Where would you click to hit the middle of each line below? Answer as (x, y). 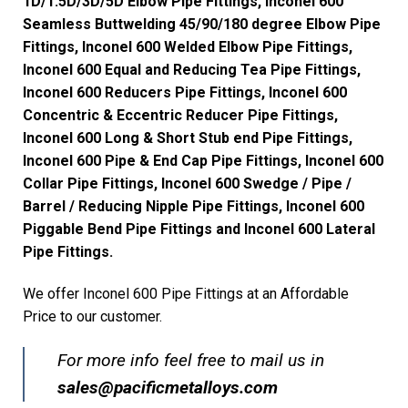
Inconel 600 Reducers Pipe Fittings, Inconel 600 (185, 93)
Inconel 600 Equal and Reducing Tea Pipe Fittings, (192, 70)
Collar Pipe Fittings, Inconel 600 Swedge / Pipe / (187, 184)
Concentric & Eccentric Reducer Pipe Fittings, (180, 116)
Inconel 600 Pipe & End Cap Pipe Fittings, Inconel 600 (203, 161)
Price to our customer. (92, 317)
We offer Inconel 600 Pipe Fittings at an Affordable (186, 294)
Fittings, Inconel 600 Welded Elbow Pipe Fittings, (188, 47)
